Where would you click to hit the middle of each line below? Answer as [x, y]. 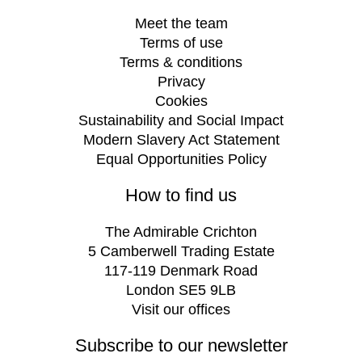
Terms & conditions [181, 63]
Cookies [181, 101]
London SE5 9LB [181, 290]
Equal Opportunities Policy [181, 160]
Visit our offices [181, 310]
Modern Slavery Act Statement [181, 140]
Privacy [181, 82]
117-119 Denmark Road [181, 271]
